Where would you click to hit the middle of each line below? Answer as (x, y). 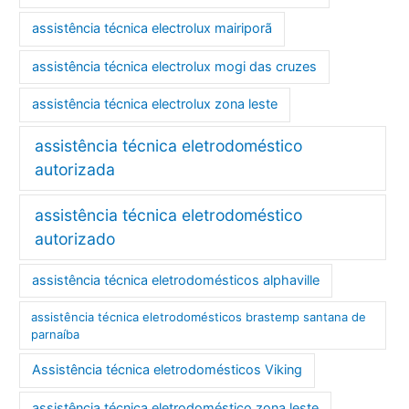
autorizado (74, 238)
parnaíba (55, 334)
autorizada (74, 170)
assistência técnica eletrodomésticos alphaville (176, 280)
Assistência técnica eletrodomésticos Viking (168, 370)
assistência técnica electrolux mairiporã (152, 29)
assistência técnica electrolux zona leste (155, 105)
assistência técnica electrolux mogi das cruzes (175, 66)
